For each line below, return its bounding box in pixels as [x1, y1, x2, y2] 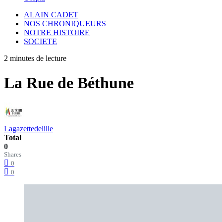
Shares [4, 151, 21, 158]
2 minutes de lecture [4, 54, 66, 63]
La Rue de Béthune [4, 73, 134, 92]
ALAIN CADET [24, 10, 78, 19]
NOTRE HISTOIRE [24, 28, 90, 37]
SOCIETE [24, 37, 57, 46]
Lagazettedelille [4, 124, 53, 133]
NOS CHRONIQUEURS [24, 19, 106, 28]
